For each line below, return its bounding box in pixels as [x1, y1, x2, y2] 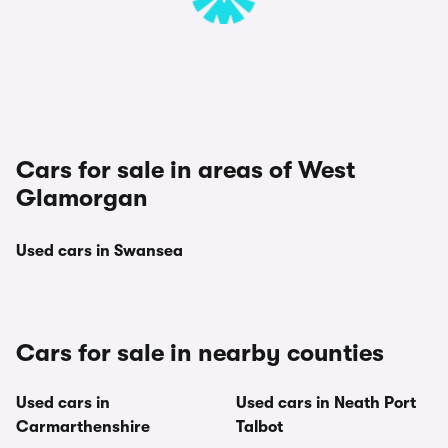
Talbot [236, 418, 283, 436]
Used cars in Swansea [16, 242, 183, 260]
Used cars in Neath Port [236, 394, 416, 412]
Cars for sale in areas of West [16, 156, 355, 184]
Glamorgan [16, 184, 148, 212]
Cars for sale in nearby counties [16, 339, 384, 367]
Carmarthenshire [16, 418, 150, 436]
